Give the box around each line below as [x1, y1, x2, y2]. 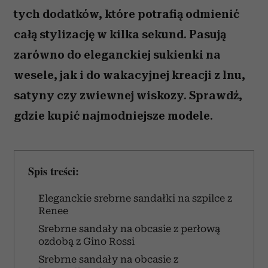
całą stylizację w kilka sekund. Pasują [14, 28, 226, 41]
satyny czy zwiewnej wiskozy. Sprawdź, [14, 89, 242, 102]
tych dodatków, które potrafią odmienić [14, 7, 239, 21]
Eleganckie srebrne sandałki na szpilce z [38, 193, 232, 204]
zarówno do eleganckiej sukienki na [14, 48, 221, 62]
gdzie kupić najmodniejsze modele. [14, 109, 213, 123]
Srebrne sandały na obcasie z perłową [38, 223, 220, 234]
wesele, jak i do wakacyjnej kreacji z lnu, [14, 68, 245, 82]
